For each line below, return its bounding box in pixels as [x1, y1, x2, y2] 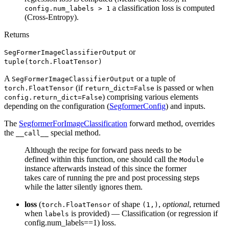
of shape [111, 200, 142, 209]
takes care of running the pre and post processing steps [25, 173, 199, 182]
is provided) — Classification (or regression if [69, 209, 218, 218]
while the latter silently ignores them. [25, 182, 143, 192]
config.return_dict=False [4, 94, 102, 102]
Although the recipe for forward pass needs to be [25, 146, 181, 155]
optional [163, 200, 189, 209]
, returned [189, 200, 220, 209]
